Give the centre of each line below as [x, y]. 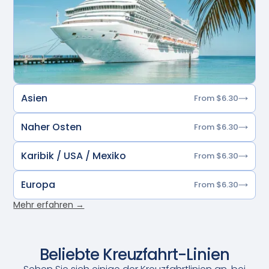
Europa [38, 184]
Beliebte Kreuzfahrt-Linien [134, 254]
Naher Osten [52, 127]
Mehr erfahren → [49, 204]
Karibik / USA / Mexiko [74, 156]
